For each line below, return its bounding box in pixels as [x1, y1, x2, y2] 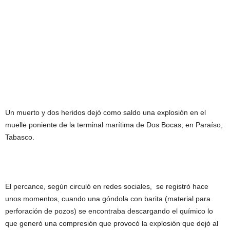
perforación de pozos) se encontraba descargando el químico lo [5, 207, 213, 215]
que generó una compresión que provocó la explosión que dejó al [5, 219, 218, 227]
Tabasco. [5, 133, 34, 141]
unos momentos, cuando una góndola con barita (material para [5, 195, 210, 203]
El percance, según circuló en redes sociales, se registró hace [5, 182, 208, 190]
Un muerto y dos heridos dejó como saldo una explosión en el [5, 108, 206, 117]
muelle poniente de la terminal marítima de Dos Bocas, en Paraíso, [5, 121, 223, 129]
